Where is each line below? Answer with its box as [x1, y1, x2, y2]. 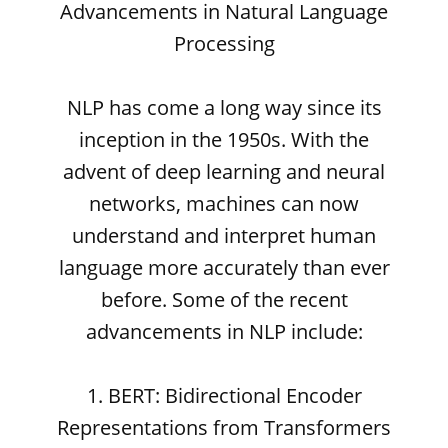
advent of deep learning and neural [63, 158, 385, 185]
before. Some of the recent [100, 286, 348, 313]
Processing [173, 30, 275, 57]
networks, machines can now [89, 190, 359, 217]
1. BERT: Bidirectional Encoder [86, 382, 362, 409]
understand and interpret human [72, 222, 376, 249]
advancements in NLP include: [85, 318, 363, 345]
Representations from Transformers [57, 414, 391, 441]
